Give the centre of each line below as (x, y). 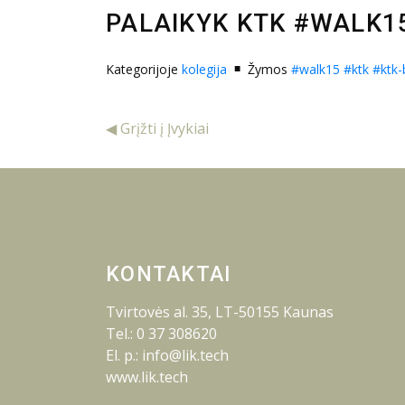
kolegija (204, 69)
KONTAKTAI (169, 275)
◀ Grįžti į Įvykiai (157, 129)
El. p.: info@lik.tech (167, 356)
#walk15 (316, 69)
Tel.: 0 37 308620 (161, 334)
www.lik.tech (147, 377)
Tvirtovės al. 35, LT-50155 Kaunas (220, 312)
